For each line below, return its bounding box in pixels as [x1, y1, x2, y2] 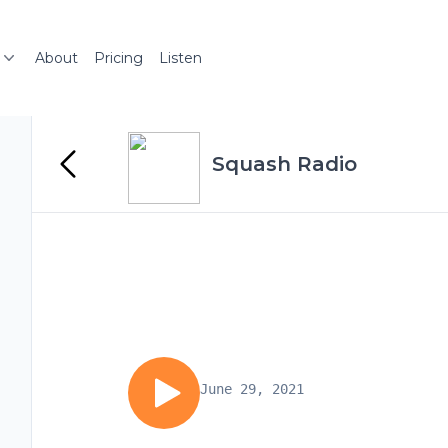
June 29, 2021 [200, 381, 304, 397]
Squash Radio [212, 152, 357, 176]
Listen [159, 49, 202, 67]
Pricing [94, 49, 143, 67]
